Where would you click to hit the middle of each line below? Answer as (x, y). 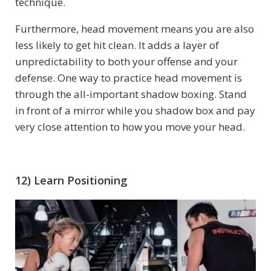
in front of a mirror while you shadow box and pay (135, 110)
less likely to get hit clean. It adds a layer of (117, 45)
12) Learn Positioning (71, 180)
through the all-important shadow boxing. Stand (131, 94)
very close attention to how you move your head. (130, 126)
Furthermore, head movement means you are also (135, 28)
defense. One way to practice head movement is (129, 77)
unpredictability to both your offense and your (126, 61)
